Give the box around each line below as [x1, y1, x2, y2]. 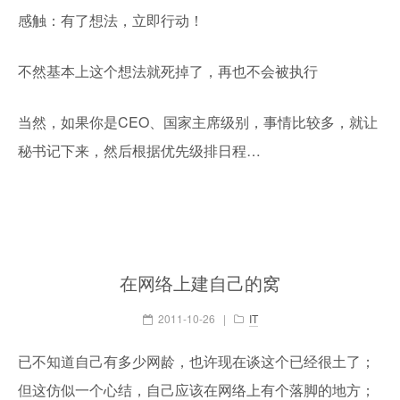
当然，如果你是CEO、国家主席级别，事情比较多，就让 [18, 112, 378, 132]
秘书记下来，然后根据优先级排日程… [18, 140, 261, 161]
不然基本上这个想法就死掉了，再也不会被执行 [18, 61, 318, 81]
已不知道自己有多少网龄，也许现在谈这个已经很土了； [18, 351, 375, 371]
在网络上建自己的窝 [120, 270, 280, 296]
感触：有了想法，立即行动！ [18, 10, 204, 30]
